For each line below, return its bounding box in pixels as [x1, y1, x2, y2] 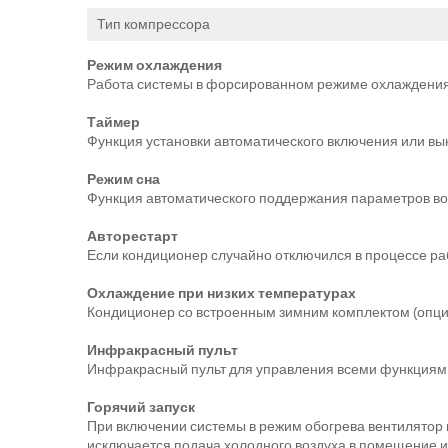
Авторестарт [87, 224, 178, 248]
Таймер [87, 110, 140, 134]
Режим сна [87, 167, 160, 191]
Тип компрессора [97, 12, 210, 36]
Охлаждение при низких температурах [87, 281, 356, 305]
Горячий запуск [87, 395, 195, 419]
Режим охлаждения [87, 53, 222, 77]
